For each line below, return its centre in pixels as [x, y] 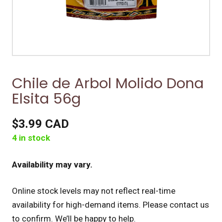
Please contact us [176, 205]
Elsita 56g [46, 99]
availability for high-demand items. [76, 205]
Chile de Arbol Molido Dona [108, 83]
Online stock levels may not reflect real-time [94, 191]
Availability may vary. [52, 164]
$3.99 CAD [40, 124]
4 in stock [31, 138]
